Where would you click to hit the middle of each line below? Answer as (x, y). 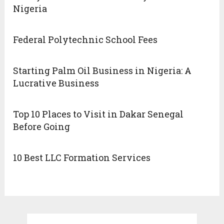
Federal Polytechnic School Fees (85, 40)
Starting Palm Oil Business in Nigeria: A (102, 71)
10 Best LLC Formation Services (82, 158)
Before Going (42, 127)
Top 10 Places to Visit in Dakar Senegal (98, 114)
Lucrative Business (56, 83)
